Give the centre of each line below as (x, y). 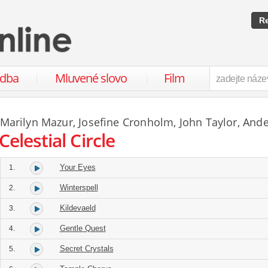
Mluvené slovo (91, 78)
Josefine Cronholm (126, 122)
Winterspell (79, 188)
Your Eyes (77, 167)
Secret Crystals (86, 249)
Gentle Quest (83, 228)
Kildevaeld (77, 208)
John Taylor (208, 122)
